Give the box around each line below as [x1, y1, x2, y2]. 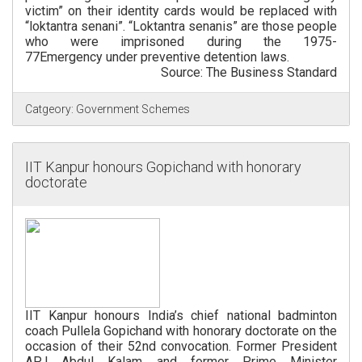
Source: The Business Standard [161, 65, 337, 81]
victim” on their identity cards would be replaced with [25, 3, 337, 19]
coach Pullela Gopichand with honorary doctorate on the [25, 323, 337, 339]
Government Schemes [74, 103, 190, 116]
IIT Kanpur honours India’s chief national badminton [25, 308, 337, 324]
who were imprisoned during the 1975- [25, 34, 337, 50]
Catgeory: [25, 103, 74, 116]
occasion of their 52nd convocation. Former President [25, 339, 337, 355]
